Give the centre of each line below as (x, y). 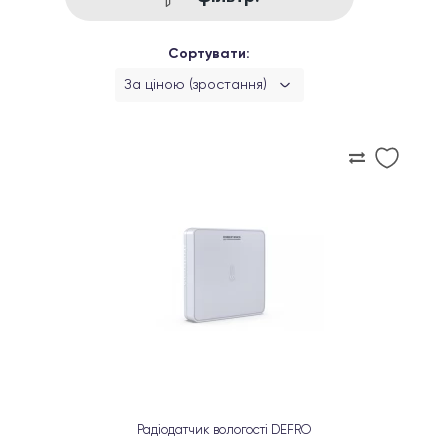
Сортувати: (209, 54)
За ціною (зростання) (195, 85)
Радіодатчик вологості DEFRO (224, 430)
